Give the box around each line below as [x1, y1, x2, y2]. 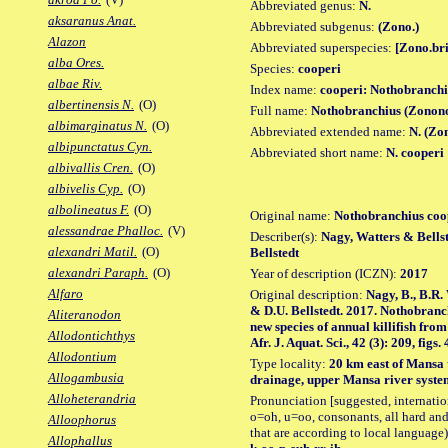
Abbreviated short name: [250, 144, 386, 160]
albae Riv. [48, 76, 102, 92]
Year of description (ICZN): [250, 265, 400, 281]
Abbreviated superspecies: [250, 39, 395, 55]
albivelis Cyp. [48, 181, 123, 197]
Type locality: [250, 355, 329, 371]
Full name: [250, 102, 311, 118]
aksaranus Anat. [48, 13, 136, 29]
